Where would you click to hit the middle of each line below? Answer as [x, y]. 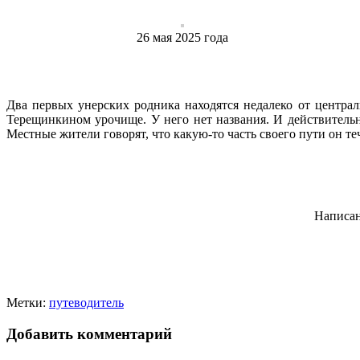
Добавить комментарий [89, 333]
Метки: [26, 303]
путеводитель [86, 303]
